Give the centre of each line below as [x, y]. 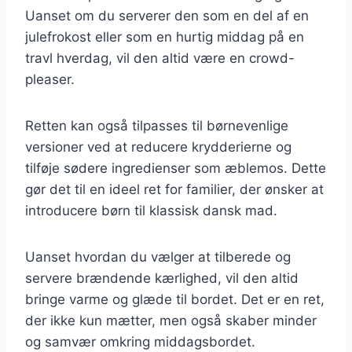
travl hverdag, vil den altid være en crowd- [160, 58]
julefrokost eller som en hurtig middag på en [165, 37]
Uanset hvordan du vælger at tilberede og [158, 257]
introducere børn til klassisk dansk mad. [151, 210]
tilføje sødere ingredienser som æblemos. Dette [176, 168]
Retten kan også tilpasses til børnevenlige [157, 125]
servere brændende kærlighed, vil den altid [162, 278]
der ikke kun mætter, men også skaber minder [171, 320]
